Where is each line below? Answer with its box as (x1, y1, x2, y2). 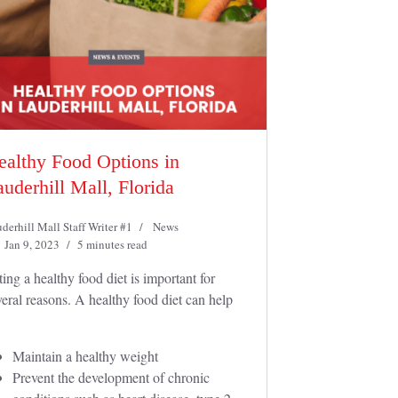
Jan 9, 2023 (4, 236, 60, 252)
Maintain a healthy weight (12, 346, 158, 365)
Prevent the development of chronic (12, 368, 210, 386)
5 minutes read (77, 236, 147, 252)
